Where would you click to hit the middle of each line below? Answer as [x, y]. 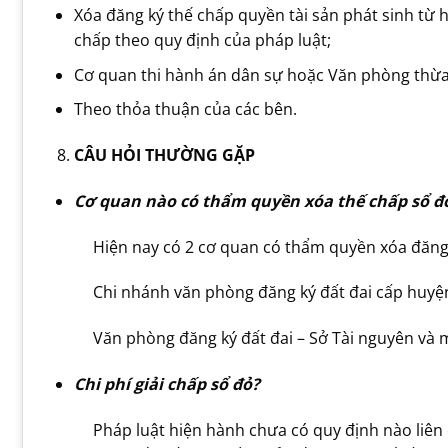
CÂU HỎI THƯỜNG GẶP [164, 154]
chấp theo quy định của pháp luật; [202, 39]
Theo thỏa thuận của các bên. [185, 109]
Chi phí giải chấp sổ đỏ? [166, 383]
